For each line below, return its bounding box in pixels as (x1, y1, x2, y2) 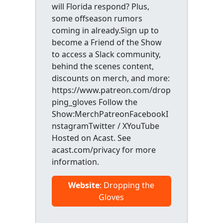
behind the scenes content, (51, 60, 154, 72)
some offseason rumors (51, 12, 142, 24)
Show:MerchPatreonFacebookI (51, 108, 168, 119)
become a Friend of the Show (51, 36, 162, 48)
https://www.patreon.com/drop (51, 84, 171, 96)
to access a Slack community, (51, 48, 161, 60)
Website (68, 179, 100, 191)
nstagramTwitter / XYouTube (51, 120, 159, 131)
